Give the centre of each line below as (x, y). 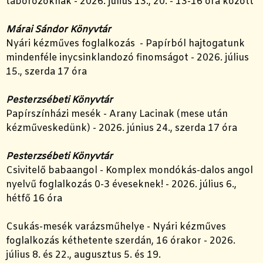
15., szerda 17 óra (46, 72)
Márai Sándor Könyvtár (58, 30)
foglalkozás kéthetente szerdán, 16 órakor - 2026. (121, 241)
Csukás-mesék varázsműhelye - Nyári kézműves (116, 227)
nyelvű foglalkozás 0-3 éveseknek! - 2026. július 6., (122, 185)
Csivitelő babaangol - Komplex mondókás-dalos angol (129, 171)
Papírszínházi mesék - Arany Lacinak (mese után (117, 114)
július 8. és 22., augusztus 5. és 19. (83, 255)
